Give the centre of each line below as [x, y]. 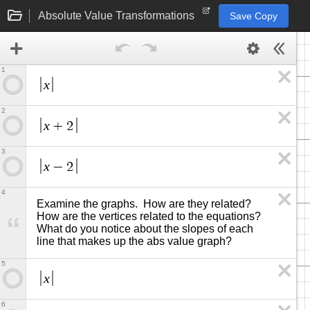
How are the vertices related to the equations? [149, 217]
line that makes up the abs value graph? [134, 241]
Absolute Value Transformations [116, 15]
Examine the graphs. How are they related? [144, 204]
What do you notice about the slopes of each [145, 229]
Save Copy [254, 16]
